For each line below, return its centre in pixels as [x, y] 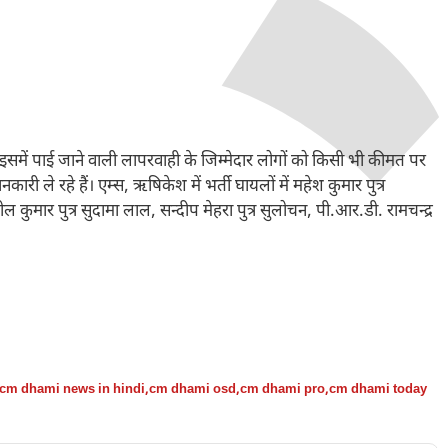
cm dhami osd [192, 389]
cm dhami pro [282, 389]
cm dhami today [378, 389]
